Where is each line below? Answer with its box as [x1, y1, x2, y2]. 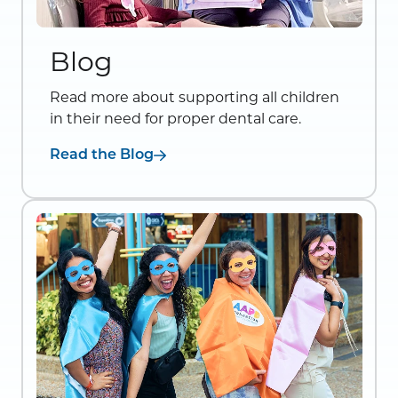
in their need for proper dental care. [50, 110, 301, 128]
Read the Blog [50, 148, 154, 163]
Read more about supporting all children [50, 89, 339, 107]
